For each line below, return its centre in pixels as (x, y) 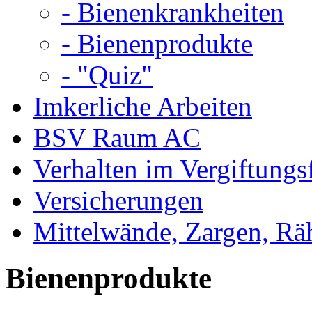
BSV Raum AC (117, 138)
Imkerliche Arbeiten (143, 107)
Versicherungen (118, 201)
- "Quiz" (107, 75)
